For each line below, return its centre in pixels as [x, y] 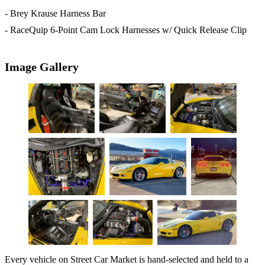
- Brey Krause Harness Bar [55, 14]
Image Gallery [42, 67]
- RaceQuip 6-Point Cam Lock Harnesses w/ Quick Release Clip [126, 30]
